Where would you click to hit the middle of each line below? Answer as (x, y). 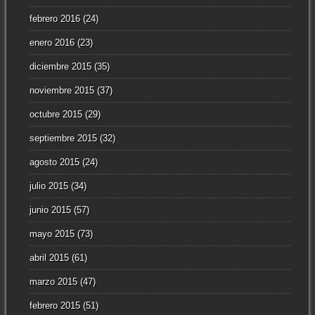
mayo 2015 (52, 234)
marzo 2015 (53, 282)
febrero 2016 (54, 19)
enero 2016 (52, 43)
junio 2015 (50, 210)
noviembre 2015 (62, 91)
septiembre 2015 (63, 139)
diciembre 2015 (60, 67)
